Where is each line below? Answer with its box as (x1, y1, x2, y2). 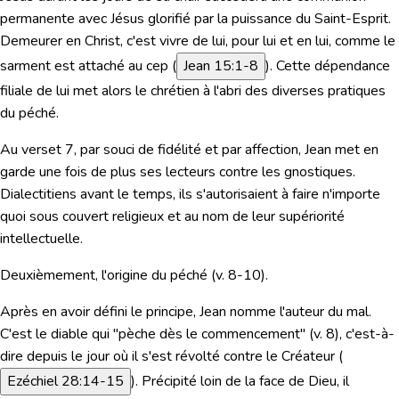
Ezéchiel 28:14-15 (7, 370, 124, 391)
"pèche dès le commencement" (113, 323, 305, 344)
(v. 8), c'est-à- (305, 323, 395, 344)
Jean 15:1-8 (183, 55, 258, 76)
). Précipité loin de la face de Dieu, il (131, 370, 349, 391)
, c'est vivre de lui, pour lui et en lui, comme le (120, 30, 395, 51)
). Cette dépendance (265, 55, 390, 76)
